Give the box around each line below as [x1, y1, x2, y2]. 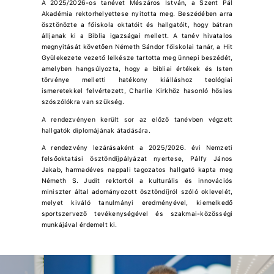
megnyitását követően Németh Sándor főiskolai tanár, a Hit [41, 43, 233, 51]
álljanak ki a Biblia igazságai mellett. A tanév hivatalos [41, 32, 233, 40]
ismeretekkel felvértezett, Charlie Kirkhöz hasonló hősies [41, 87, 233, 95]
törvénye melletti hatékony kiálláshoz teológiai [41, 76, 233, 84]
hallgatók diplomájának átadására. [41, 126, 150, 135]
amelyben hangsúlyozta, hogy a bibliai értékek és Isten [41, 65, 233, 73]
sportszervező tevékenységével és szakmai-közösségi [41, 210, 233, 218]
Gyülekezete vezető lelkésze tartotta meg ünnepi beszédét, [41, 54, 233, 62]
